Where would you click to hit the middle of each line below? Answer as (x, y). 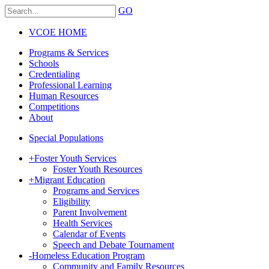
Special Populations (66, 138)
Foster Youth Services (75, 158)
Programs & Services (69, 53)
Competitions (54, 107)
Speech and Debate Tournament (113, 245)
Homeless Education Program (88, 255)
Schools (44, 63)
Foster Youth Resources (98, 169)
